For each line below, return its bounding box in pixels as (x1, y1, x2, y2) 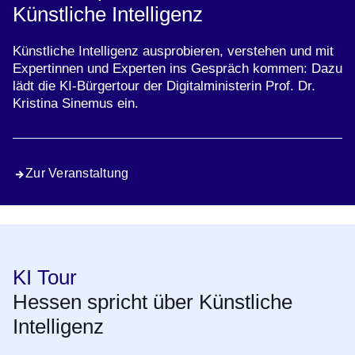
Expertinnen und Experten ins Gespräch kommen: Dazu (13, 61, 342, 77)
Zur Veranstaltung (25, 166, 129, 181)
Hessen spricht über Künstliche (13, 290, 292, 315)
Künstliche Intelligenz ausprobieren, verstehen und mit (13, 44, 334, 59)
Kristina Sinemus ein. (13, 96, 139, 112)
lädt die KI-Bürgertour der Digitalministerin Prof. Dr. (13, 78, 315, 94)
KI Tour (13, 265, 77, 290)
